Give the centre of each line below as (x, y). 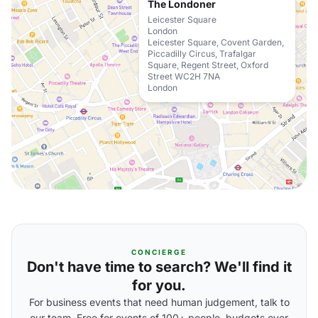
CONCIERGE (159, 252)
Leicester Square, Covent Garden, (216, 42)
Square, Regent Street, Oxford (208, 65)
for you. (159, 285)
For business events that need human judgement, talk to (159, 302)
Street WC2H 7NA (184, 76)
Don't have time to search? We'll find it (159, 267)
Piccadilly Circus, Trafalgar (202, 54)
